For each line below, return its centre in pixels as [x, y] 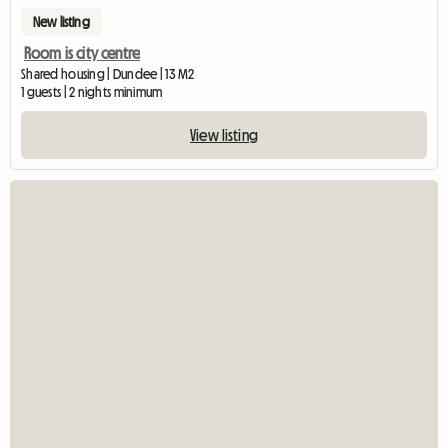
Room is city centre [82, 52]
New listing [61, 21]
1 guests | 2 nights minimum [92, 91]
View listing [224, 134]
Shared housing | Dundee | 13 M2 [108, 73]
